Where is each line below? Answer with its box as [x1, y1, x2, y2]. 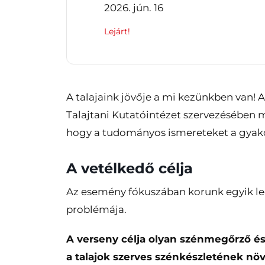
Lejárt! [104, 25, 130, 37]
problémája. [66, 203, 127, 216]
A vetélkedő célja [66, 160, 197, 177]
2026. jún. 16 [104, 1, 163, 14]
